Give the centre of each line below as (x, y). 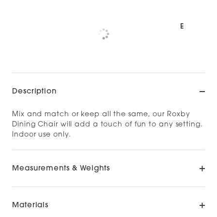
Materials (31, 206)
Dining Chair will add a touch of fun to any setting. (108, 125)
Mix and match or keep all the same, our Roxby (101, 115)
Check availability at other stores (85, 41)
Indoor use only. (42, 135)
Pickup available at (70, 27)
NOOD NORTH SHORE (146, 27)
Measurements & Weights (61, 169)
